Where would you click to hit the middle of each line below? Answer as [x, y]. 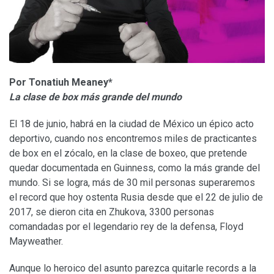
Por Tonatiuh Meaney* [61, 82]
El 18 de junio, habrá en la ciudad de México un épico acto [131, 124]
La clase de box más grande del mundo [95, 97]
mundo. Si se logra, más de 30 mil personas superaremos [132, 182]
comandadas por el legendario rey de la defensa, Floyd [126, 226]
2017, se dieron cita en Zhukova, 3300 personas [112, 212]
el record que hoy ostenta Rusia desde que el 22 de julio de [136, 197]
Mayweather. [36, 241]
